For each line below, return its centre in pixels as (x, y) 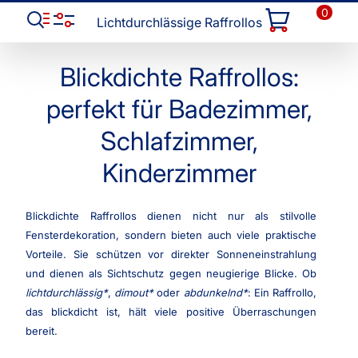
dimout (131, 293)
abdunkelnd (213, 293)
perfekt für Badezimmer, (179, 109)
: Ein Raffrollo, (282, 293)
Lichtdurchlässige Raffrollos (179, 22)
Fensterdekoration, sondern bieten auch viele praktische (171, 235)
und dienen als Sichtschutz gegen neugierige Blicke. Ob (171, 274)
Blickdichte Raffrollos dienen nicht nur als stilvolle (171, 216)
